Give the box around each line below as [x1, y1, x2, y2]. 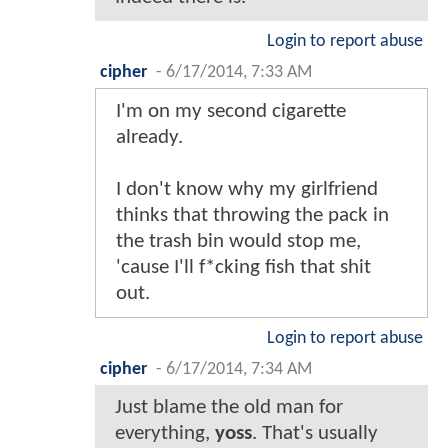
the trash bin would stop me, [116, 231, 361, 253]
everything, [115, 423, 215, 445]
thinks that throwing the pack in [116, 205, 389, 227]
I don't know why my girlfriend [116, 179, 378, 201]
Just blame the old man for [115, 397, 343, 419]
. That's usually [252, 423, 378, 445]
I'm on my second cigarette [116, 101, 346, 123]
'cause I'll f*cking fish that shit [116, 257, 371, 279]
